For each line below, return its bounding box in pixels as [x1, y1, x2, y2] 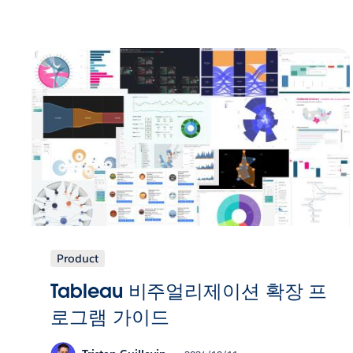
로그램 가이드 [50, 304, 169, 329]
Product [57, 251, 99, 266]
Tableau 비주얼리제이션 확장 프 [50, 278, 328, 303]
